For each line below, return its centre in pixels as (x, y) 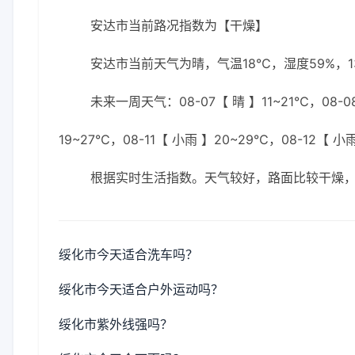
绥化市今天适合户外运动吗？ (141, 289)
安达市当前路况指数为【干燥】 (179, 25)
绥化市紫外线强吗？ (116, 324)
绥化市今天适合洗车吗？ (128, 254)
